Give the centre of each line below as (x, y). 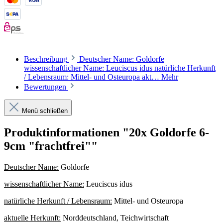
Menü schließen (45, 111)
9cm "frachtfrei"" (51, 146)
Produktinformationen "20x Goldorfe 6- (107, 133)
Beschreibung (46, 59)
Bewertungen (46, 87)
